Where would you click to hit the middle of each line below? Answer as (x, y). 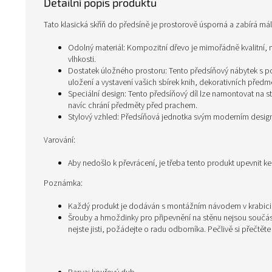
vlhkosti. (82, 59)
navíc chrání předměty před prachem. (133, 106)
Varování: (59, 140)
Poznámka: (63, 183)
